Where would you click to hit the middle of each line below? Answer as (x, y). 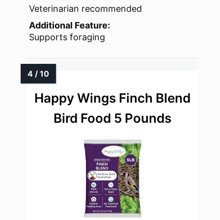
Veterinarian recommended (85, 9)
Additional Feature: (69, 26)
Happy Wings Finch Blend (112, 98)
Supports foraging (67, 37)
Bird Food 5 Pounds (112, 118)
